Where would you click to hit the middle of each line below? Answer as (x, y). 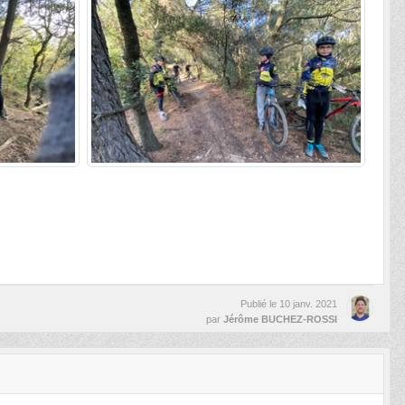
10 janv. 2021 (308, 304)
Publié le (260, 304)
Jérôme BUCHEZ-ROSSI (280, 320)
